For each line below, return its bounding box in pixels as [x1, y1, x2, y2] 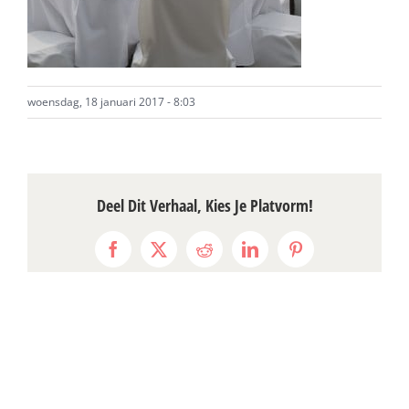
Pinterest [294, 247, 352, 265]
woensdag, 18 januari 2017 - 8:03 [27, 94, 195, 110]
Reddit [203, 247, 247, 265]
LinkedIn [248, 247, 309, 265]
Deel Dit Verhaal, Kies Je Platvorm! [96, 194, 313, 216]
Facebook [111, 247, 176, 265]
